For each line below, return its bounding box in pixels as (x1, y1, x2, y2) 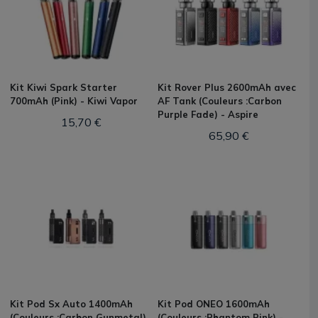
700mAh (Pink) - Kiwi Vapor (10, 95, 138, 106)
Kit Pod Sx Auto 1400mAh (10, 298, 133, 309)
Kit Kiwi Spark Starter (10, 82, 117, 93)
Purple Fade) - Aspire (158, 109, 258, 120)
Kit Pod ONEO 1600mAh (158, 298, 270, 309)
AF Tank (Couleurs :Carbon (158, 95, 282, 106)
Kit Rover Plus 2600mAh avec (158, 82, 296, 93)
